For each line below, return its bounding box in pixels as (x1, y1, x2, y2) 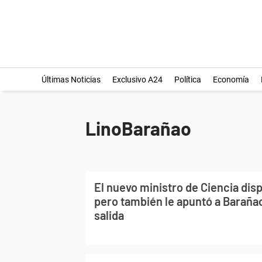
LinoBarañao (85, 117, 191, 139)
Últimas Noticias (41, 75, 101, 84)
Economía (212, 75, 249, 84)
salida (94, 208, 124, 222)
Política (174, 75, 201, 84)
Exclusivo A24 (112, 75, 163, 84)
